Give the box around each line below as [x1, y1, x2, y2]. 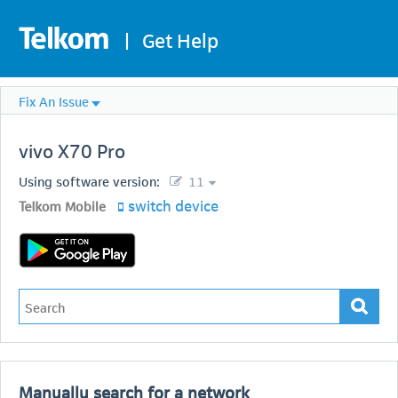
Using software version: [19, 171, 160, 190]
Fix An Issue [19, 92, 89, 110]
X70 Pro [58, 137, 125, 163]
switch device [128, 194, 219, 216]
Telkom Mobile [19, 196, 106, 215]
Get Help [141, 25, 219, 53]
